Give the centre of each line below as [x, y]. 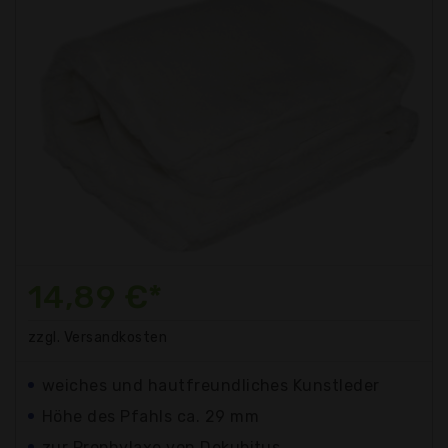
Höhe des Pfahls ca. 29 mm [150, 417]
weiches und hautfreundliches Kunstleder [211, 386]
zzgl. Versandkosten [98, 338]
